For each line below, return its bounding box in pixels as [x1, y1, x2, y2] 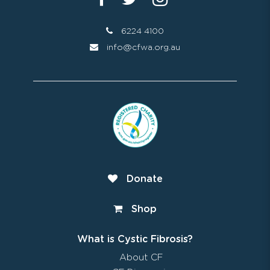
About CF [119, 253, 163, 262]
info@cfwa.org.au [104, 43, 180, 52]
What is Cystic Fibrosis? [77, 234, 193, 244]
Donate [126, 174, 163, 184]
